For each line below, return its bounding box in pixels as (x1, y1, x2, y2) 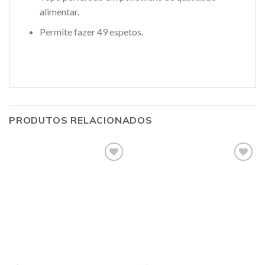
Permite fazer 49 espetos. (39, 26, 143, 38)
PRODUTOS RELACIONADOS (9, 114, 153, 127)
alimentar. (39, 5, 79, 17)
